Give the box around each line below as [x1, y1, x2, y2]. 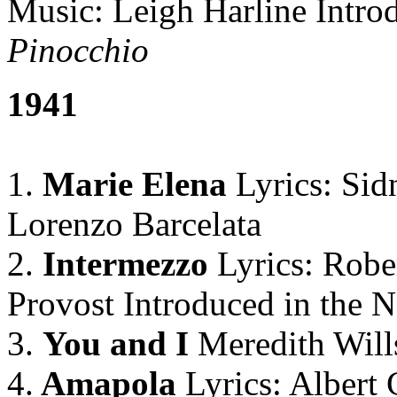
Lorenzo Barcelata [7, 205, 261, 243]
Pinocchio [7, 31, 149, 69]
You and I [43, 324, 189, 362]
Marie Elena [43, 165, 227, 203]
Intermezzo [34, 245, 208, 283]
